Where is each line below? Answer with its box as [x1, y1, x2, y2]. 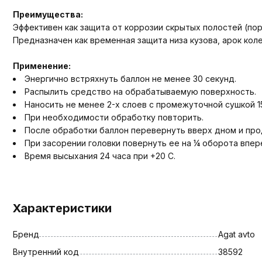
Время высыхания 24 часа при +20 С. [25, 150, 175, 161]
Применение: [13, 60, 71, 71]
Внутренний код [13, 246, 79, 257]
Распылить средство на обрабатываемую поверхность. [25, 86, 256, 96]
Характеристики [13, 201, 112, 215]
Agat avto [218, 229, 255, 239]
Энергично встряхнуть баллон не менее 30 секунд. [25, 73, 236, 84]
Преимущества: [13, 9, 83, 19]
